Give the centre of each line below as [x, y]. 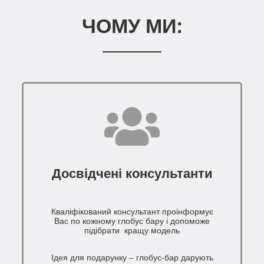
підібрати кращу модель [132, 231]
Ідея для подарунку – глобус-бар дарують [132, 258]
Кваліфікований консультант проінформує [132, 212]
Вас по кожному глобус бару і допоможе [132, 221]
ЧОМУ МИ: [132, 26]
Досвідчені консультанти [132, 174]
